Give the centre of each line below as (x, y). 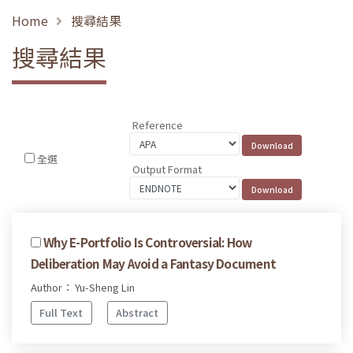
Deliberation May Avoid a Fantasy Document (154, 263)
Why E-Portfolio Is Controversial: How (148, 242)
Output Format (167, 169)
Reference (158, 125)
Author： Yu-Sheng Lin (83, 287)
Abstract (137, 313)
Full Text (61, 313)
